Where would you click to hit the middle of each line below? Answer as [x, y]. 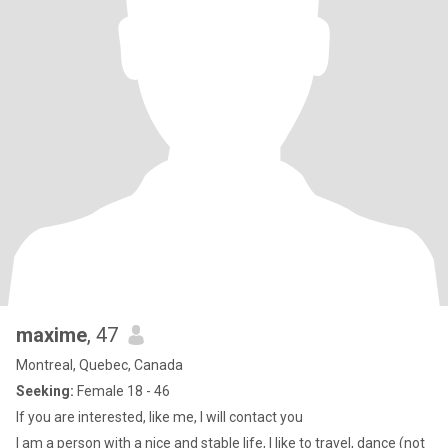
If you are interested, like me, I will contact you [159, 417]
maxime [51, 335]
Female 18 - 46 [122, 391]
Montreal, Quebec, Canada [99, 365]
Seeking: [45, 391]
